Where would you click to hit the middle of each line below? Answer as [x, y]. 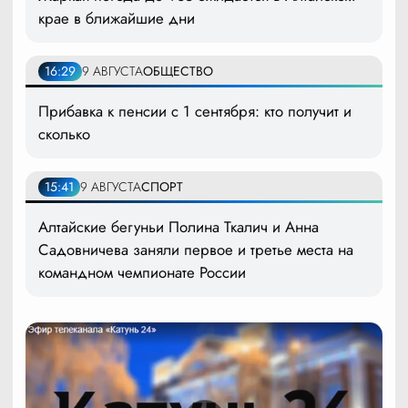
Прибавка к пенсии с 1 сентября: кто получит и [195, 112]
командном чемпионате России [142, 273]
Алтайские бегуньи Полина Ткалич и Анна [178, 227]
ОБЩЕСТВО [178, 71]
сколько [64, 134]
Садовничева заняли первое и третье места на [196, 250]
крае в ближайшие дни [117, 19]
